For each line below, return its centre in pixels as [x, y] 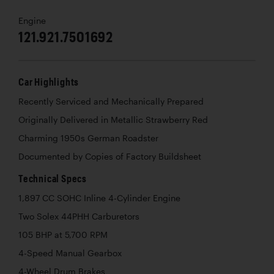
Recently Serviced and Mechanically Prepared [111, 102]
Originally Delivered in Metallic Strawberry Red [113, 120]
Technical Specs [53, 179]
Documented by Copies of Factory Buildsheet [110, 157]
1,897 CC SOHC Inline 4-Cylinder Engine [99, 198]
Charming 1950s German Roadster [88, 139]
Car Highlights [49, 82]
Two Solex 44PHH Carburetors [79, 217]
